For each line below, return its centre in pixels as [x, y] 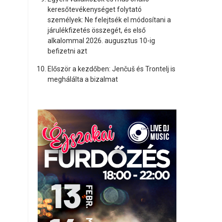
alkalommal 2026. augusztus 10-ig [101, 41]
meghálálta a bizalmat [83, 79]
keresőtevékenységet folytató [94, 9]
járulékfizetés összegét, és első [96, 30]
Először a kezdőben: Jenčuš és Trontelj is [111, 69]
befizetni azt [67, 51]
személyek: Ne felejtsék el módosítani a [109, 20]
